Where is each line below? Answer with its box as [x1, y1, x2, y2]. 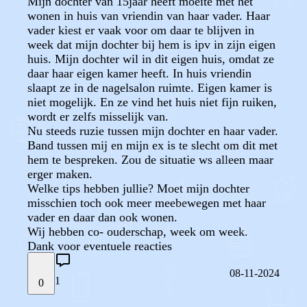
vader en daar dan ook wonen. [27, 210, 177, 224]
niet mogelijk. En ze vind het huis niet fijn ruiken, [27, 95, 277, 109]
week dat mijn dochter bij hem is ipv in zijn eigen [27, 38, 275, 51]
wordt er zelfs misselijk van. [27, 110, 169, 123]
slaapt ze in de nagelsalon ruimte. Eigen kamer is [27, 81, 272, 95]
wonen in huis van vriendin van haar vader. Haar [27, 9, 270, 23]
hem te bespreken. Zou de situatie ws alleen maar [27, 153, 273, 167]
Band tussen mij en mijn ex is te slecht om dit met [27, 138, 278, 152]
